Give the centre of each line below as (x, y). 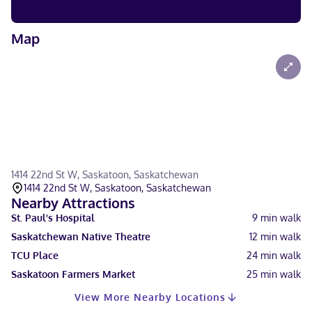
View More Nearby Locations (150, 297)
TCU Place (35, 255)
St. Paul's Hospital (53, 218)
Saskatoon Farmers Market (73, 274)
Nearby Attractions (73, 203)
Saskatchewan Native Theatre (81, 236)
